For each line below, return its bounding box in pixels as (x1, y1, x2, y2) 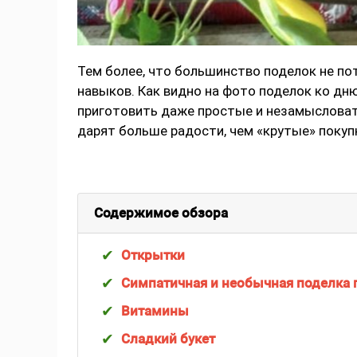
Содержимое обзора (94, 206, 228, 222)
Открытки (121, 247, 185, 264)
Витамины (121, 303, 189, 320)
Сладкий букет (121, 331, 215, 347)
